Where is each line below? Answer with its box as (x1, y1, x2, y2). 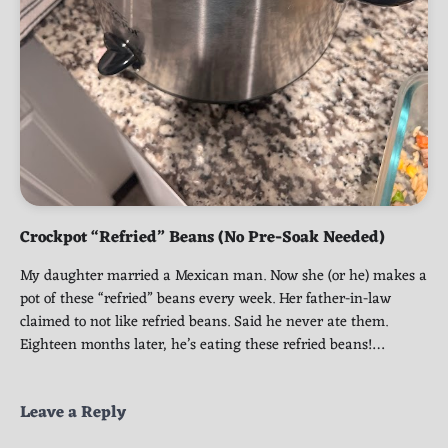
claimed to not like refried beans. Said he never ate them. (20, 308, 388, 335)
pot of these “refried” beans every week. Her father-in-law (20, 285, 391, 312)
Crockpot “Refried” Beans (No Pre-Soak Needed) (20, 223, 385, 252)
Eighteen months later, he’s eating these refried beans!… (20, 331, 384, 358)
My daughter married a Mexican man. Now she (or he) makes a (20, 262, 427, 289)
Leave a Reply (20, 398, 126, 427)
